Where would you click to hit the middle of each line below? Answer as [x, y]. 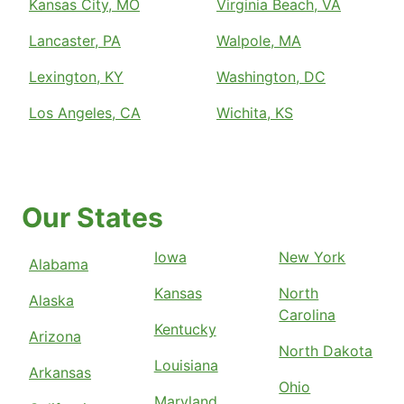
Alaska [51, 301]
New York [312, 257]
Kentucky [185, 330]
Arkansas [60, 373]
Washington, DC [271, 77]
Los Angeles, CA [85, 113]
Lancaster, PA [75, 41]
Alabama [59, 265]
